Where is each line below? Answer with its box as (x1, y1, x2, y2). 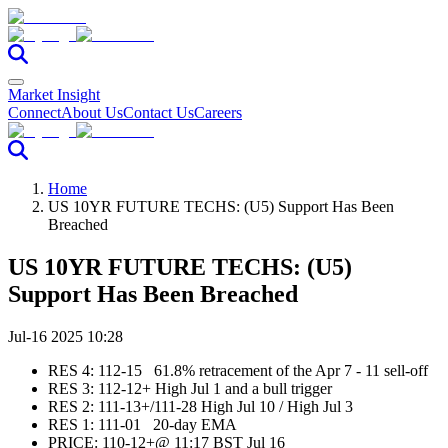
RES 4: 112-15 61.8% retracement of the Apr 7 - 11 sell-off (48, 361, 428, 379)
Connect (8, 104, 61, 121)
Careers (194, 104, 242, 121)
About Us (61, 104, 123, 121)
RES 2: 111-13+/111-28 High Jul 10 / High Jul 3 (48, 397, 357, 415)
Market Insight (8, 86, 100, 103)
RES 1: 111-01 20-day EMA (48, 415, 245, 433)
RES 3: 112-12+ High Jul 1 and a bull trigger (48, 379, 332, 397)
